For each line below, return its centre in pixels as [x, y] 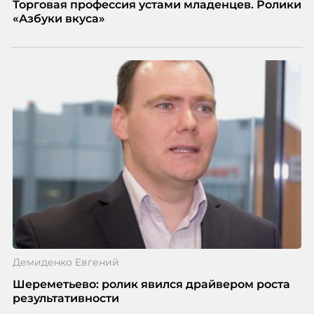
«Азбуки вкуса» [59, 19]
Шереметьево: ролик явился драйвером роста [151, 284]
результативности [66, 298]
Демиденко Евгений [66, 262]
